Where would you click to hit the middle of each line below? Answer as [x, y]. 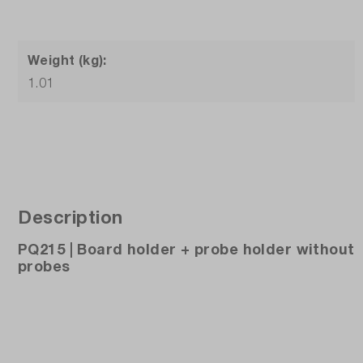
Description [70, 217]
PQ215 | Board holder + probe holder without [186, 249]
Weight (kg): [67, 60]
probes [44, 266]
